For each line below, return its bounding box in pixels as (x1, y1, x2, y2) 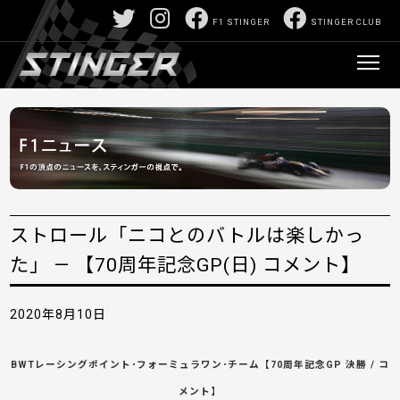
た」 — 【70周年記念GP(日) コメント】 (10, 254, 362, 277)
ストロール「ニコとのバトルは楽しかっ (10, 224, 365, 247)
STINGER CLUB (311, 17, 382, 27)
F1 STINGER (212, 17, 271, 27)
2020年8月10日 (10, 307, 107, 322)
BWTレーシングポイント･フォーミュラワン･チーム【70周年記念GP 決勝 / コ (11, 359, 389, 371)
